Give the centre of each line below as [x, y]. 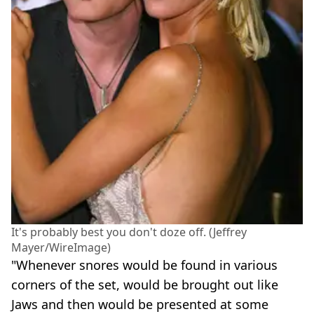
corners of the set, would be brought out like [145, 284]
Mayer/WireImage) [61, 247]
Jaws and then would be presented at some [140, 304]
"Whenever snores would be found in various [144, 265]
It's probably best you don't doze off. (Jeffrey [129, 232]
